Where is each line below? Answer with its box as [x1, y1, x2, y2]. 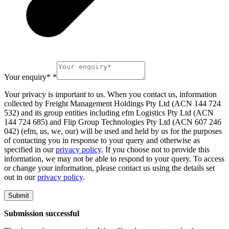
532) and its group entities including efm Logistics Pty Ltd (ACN [4, 108, 214, 118]
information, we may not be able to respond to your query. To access [4, 154, 224, 164]
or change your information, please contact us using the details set [4, 164, 215, 173]
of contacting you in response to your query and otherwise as [4, 136, 200, 145]
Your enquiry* [4, 73, 51, 82]
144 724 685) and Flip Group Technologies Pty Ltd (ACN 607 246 [4, 118, 221, 127]
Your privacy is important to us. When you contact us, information [4, 90, 217, 99]
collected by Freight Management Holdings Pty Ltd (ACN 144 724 [4, 99, 221, 108]
